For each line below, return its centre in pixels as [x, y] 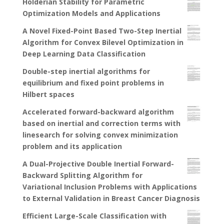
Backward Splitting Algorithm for [82, 175]
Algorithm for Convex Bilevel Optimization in [103, 42]
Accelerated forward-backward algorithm [98, 112]
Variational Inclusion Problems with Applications [109, 187]
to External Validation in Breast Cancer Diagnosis [111, 198]
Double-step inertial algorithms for [86, 71]
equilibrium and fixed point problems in [93, 83]
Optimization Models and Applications [91, 13]
